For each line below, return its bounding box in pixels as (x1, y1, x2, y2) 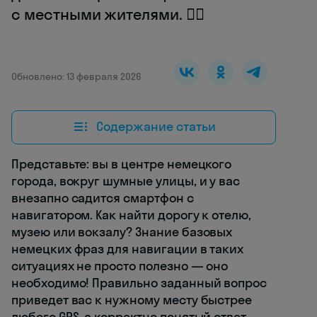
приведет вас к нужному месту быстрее (11, 291, 253, 308)
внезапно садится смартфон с (11, 189, 194, 206)
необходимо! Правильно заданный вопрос (11, 274, 267, 291)
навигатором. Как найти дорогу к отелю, (11, 206, 252, 223)
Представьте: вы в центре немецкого (11, 155, 232, 172)
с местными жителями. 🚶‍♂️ (11, 4, 204, 24)
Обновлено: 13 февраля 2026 (11, 69, 142, 83)
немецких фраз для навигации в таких (11, 240, 244, 257)
